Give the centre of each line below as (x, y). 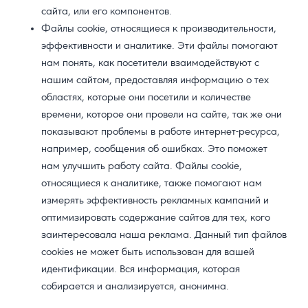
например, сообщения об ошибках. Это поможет (154, 150)
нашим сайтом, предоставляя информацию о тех (155, 81)
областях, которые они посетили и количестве (146, 98)
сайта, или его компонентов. (107, 12)
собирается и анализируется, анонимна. (135, 287)
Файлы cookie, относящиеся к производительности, (159, 29)
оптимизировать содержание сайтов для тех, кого (156, 218)
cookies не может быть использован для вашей (148, 253)
